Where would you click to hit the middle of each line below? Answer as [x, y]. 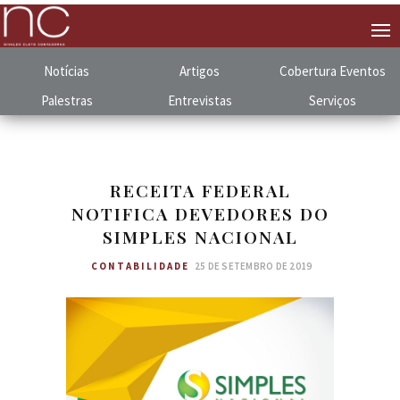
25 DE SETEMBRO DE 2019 [253, 266]
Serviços [333, 100]
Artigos [200, 71]
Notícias [67, 71]
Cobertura [308, 71]
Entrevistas [200, 100]
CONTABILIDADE [140, 266]
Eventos [363, 71]
